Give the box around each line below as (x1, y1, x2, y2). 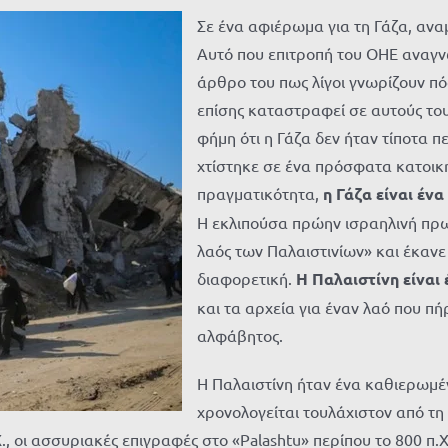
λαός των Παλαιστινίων (197, 240, 364, 260)
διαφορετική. (197, 268, 296, 288)
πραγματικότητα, (197, 183, 323, 203)
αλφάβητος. (197, 325, 283, 345)
